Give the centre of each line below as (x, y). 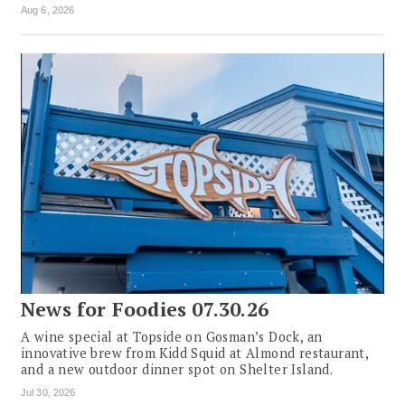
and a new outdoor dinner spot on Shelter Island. (177, 370)
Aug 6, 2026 (48, 9)
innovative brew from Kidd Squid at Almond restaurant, (195, 353)
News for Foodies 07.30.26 (145, 310)
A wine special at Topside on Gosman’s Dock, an (172, 337)
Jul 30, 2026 (48, 393)
